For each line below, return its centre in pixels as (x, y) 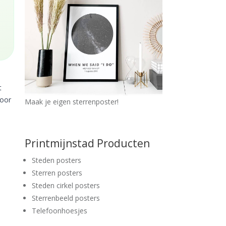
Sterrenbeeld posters (66, 198)
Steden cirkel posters (66, 185)
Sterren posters (57, 173)
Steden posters (56, 160)
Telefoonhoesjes (60, 210)
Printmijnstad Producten (87, 143)
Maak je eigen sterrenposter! (72, 101)
